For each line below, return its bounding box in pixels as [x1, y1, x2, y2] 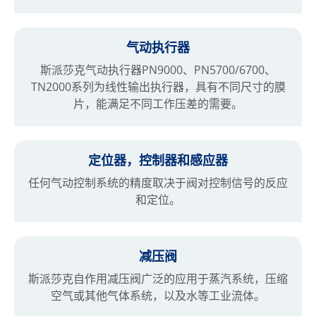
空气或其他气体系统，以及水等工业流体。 [51, 288, 265, 303]
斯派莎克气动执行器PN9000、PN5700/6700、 [40, 62, 276, 78]
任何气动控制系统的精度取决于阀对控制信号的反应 [28, 175, 288, 190]
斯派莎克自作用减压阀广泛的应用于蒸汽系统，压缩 [28, 271, 288, 286]
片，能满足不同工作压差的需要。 [73, 96, 243, 111]
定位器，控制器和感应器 [88, 152, 228, 170]
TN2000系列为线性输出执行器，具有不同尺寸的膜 [30, 79, 286, 95]
